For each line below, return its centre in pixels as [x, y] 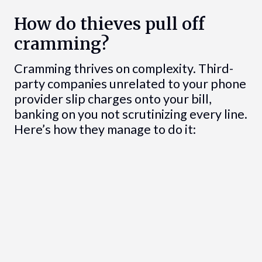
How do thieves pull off [109, 24]
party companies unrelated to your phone [130, 84]
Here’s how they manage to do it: [105, 130]
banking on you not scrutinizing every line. [130, 114]
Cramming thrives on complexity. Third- [123, 69]
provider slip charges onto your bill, [113, 99]
